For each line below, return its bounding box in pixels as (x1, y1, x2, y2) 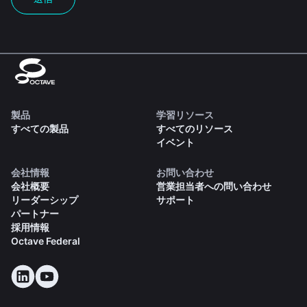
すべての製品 (11, 122, 69, 134)
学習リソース (156, 108, 214, 121)
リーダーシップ (11, 193, 78, 206)
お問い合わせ (156, 166, 214, 178)
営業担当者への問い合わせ (156, 180, 271, 192)
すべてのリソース (156, 122, 233, 134)
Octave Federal (11, 234, 80, 247)
